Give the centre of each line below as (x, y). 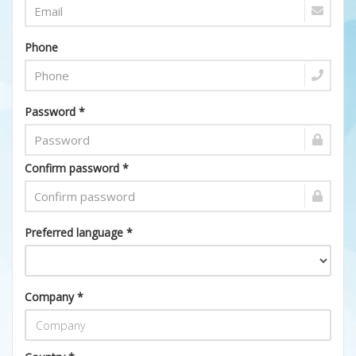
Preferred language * (79, 232)
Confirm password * (77, 168)
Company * (54, 297)
